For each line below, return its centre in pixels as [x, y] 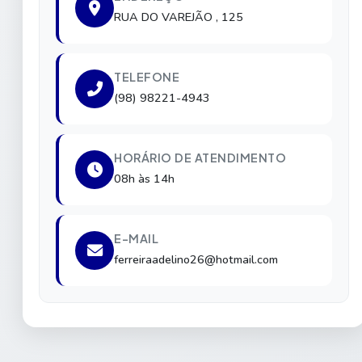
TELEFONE [147, 76]
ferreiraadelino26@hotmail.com [196, 259]
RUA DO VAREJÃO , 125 [179, 17]
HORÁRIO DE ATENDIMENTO [200, 157]
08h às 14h [144, 178]
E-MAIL [136, 238]
